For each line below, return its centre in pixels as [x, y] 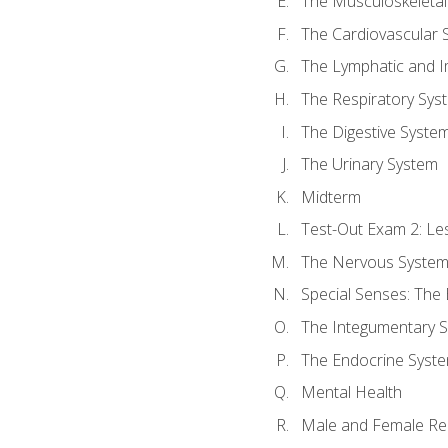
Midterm [330, 196]
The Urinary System [369, 164]
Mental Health [351, 392]
